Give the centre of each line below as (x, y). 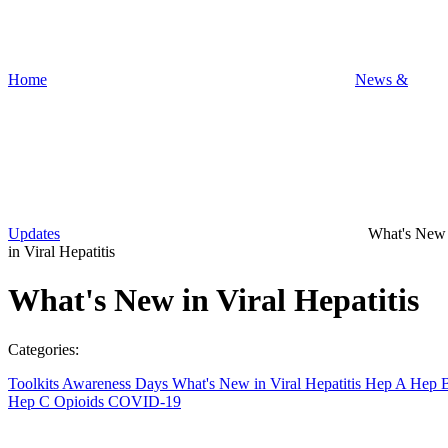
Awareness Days (117, 383)
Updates (34, 233)
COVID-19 (144, 401)
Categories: (43, 349)
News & (381, 79)
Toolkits (35, 383)
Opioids (81, 401)
